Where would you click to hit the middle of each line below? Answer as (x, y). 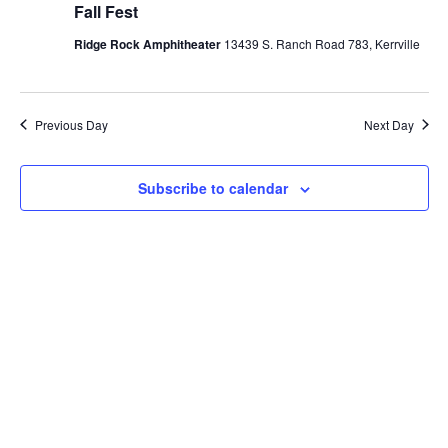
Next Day (388, 124)
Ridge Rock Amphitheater (148, 43)
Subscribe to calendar (213, 187)
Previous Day (71, 124)
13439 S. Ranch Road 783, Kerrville (321, 43)
